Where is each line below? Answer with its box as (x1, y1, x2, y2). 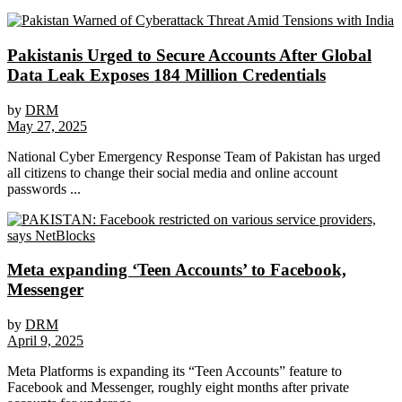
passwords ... (7, 180, 81, 197)
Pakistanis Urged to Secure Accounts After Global (7, 46, 371, 66)
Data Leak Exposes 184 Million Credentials (7, 66, 326, 85)
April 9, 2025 (7, 333, 83, 349)
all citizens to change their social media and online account (7, 164, 337, 180)
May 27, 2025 (7, 118, 87, 134)
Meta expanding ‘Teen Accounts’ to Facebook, (7, 260, 346, 280)
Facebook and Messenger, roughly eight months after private (7, 380, 349, 396)
